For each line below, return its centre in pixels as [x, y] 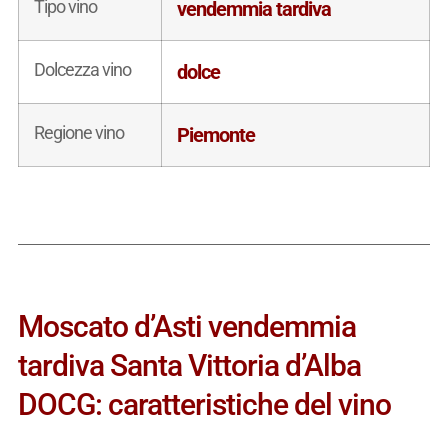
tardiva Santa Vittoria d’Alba [189, 365]
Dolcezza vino [82, 69]
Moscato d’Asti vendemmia [186, 326]
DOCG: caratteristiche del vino [204, 404]
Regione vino [78, 132]
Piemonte [215, 134]
